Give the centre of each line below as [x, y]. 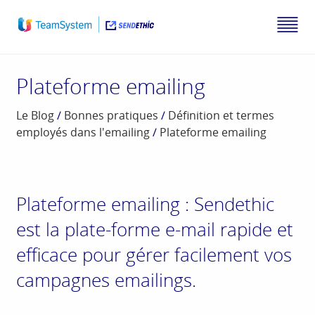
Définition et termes [221, 116]
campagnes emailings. [107, 280]
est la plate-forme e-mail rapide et [155, 230]
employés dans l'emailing [83, 133]
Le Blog [36, 116]
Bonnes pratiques [111, 116]
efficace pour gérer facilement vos [154, 255]
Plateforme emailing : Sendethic [146, 204]
